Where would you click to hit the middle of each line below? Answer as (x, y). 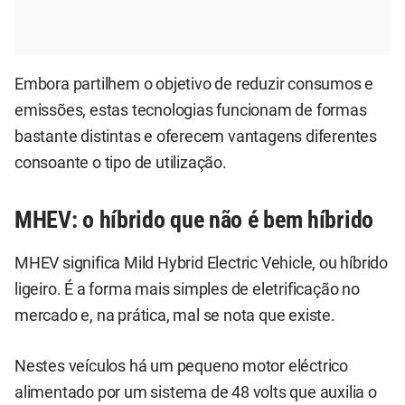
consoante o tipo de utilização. (121, 162)
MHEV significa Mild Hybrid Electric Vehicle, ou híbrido (201, 264)
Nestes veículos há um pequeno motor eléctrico (181, 366)
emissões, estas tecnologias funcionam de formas (191, 110)
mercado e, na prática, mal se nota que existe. (175, 316)
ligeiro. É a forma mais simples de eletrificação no (187, 290)
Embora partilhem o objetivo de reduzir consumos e (194, 84)
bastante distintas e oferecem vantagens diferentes (196, 136)
